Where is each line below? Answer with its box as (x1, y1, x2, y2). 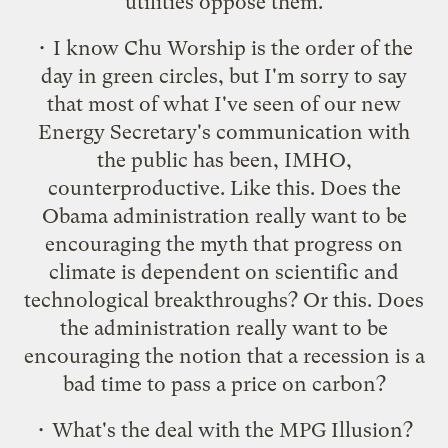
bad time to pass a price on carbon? (62, 371, 386, 396)
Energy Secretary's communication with (38, 119, 410, 144)
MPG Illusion (279, 417, 403, 442)
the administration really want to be (60, 315, 388, 340)
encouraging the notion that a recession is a (23, 343, 425, 368)
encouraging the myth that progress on (45, 231, 403, 256)
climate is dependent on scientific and (49, 259, 399, 284)
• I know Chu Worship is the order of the (35, 35, 413, 60)
